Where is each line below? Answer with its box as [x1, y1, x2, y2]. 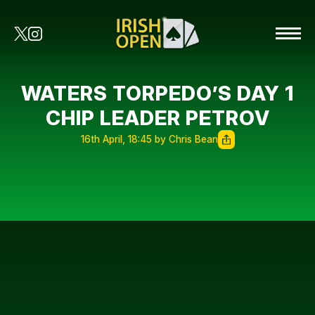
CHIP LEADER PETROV [45, 105, 270, 130]
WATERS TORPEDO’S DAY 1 [21, 81, 294, 105]
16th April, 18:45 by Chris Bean [80, 134, 218, 145]
